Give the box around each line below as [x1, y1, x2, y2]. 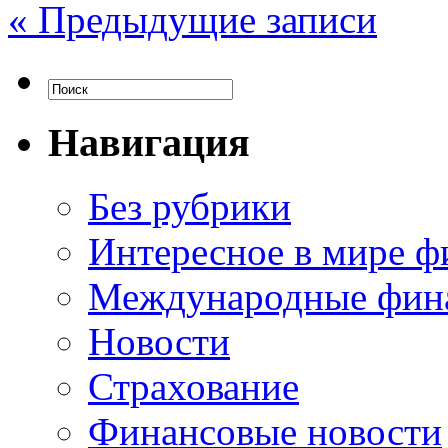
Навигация [48, 119, 250, 165]
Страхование [88, 365, 299, 409]
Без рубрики [88, 185, 291, 229]
